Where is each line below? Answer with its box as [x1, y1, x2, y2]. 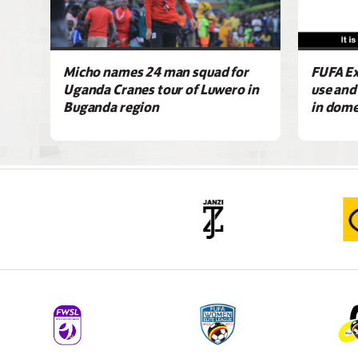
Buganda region [63, 97, 159, 116]
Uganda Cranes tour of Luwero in [63, 80, 259, 98]
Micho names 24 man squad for [63, 62, 249, 81]
